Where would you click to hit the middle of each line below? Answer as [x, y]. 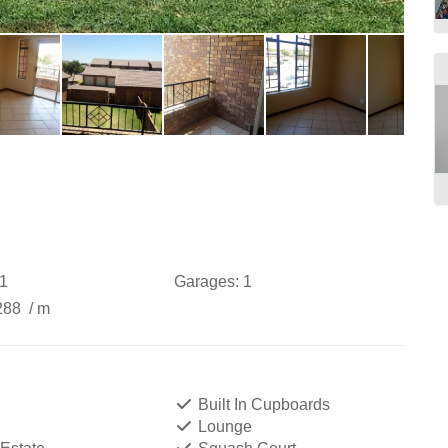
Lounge [222, 426]
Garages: [206, 281]
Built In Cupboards [261, 404]
